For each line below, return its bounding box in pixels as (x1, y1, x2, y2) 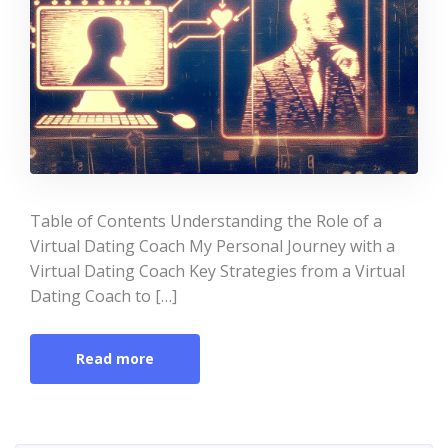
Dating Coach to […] (30, 285, 177, 307)
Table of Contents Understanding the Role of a (30, 210, 382, 232)
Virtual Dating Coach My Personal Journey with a (30, 235, 395, 257)
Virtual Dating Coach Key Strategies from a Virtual (30, 260, 405, 282)
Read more (76, 349, 154, 368)
